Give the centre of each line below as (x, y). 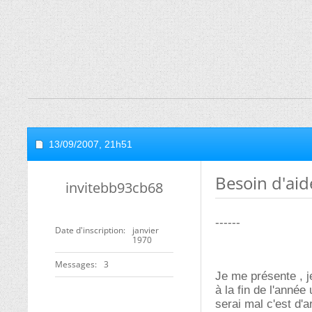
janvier (146, 230)
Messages (75, 264)
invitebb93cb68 (114, 188)
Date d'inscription (89, 230)
